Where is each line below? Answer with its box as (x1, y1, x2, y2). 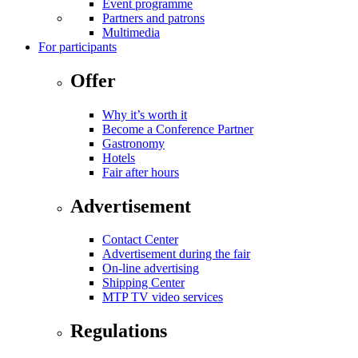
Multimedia (102, 25, 160, 39)
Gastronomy (102, 136, 165, 150)
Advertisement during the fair (102, 247, 250, 261)
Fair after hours (102, 165, 179, 179)
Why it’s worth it (102, 107, 187, 121)
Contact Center (102, 233, 178, 247)
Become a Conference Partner (102, 121, 253, 136)
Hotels (102, 150, 135, 165)
